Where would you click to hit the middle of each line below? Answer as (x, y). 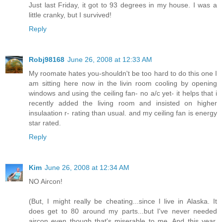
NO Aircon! (46, 181)
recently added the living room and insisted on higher (123, 103)
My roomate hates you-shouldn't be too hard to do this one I (123, 73)
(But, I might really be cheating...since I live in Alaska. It (123, 201)
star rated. (45, 123)
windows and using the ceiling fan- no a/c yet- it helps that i (123, 93)
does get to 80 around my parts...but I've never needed (123, 211)
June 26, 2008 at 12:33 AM (110, 59)
